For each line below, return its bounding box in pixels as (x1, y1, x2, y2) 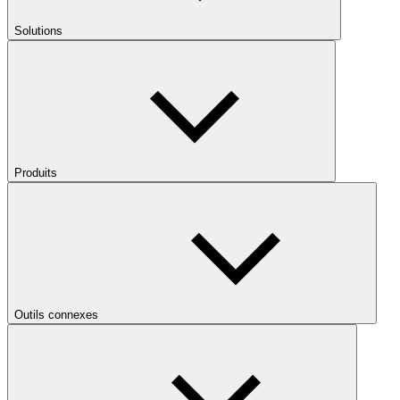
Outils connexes (14, 308, 98, 322)
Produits (14, 166, 57, 180)
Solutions (14, 24, 62, 38)
